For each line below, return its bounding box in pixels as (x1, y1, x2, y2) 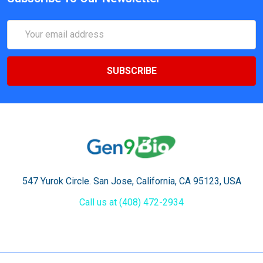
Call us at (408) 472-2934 (79, 196, 184, 208)
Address (7, 35, 42, 46)
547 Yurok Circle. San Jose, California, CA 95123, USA (22, 175, 241, 187)
